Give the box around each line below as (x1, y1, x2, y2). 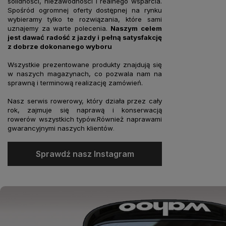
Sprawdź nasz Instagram (35, 148, 134, 159)
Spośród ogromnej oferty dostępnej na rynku (8, 6, 162, 14)
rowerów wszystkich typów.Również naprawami (8, 115, 162, 123)
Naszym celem (110, 24, 162, 32)
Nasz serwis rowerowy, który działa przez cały (8, 96, 162, 105)
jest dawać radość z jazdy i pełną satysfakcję (8, 33, 162, 41)
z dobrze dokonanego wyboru (8, 42, 112, 50)
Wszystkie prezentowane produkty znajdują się (8, 60, 162, 69)
